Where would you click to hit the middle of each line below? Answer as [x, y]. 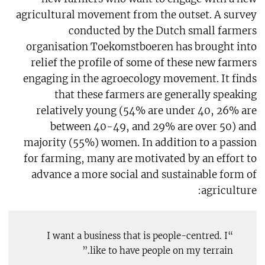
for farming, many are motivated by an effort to [140, 158]
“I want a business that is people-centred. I [138, 235]
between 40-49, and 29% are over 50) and [154, 126]
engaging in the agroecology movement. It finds [140, 78]
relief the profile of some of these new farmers [144, 62]
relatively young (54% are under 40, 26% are [147, 110]
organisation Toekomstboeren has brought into [142, 46]
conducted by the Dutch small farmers [163, 30]
